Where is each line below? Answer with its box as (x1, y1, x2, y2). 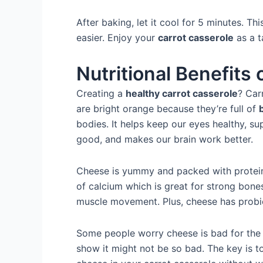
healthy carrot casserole (126, 87, 238, 99)
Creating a (76, 87, 126, 99)
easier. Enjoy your (76, 32, 158, 43)
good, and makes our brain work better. (76, 133, 253, 145)
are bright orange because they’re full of (76, 103, 259, 114)
